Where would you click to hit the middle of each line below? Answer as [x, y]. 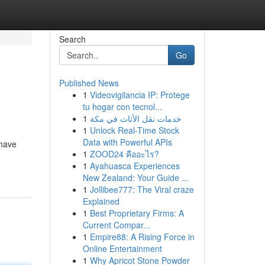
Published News [89, 83]
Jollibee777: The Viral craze [142, 189]
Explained [101, 201]
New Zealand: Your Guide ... [135, 177]
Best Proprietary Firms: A [137, 213]
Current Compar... [116, 225]
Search [72, 39]
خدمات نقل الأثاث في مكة [135, 118]
